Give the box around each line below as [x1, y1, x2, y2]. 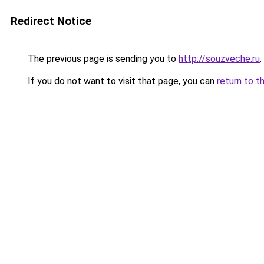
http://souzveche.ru [179, 53, 260, 64]
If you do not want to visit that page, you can [25, 75, 217, 87]
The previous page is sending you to [25, 53, 179, 64]
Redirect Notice [11, 14, 91, 28]
